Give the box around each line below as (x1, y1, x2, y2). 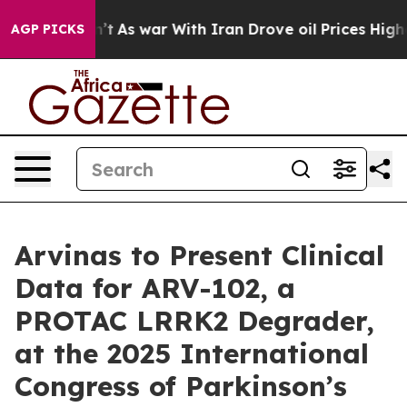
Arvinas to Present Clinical (15, 238, 384, 273)
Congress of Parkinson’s (15, 369, 347, 403)
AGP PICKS (11, 21, 84, 37)
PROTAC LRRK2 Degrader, (15, 303, 374, 338)
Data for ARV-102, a (15, 271, 295, 305)
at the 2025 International (15, 336, 369, 371)
